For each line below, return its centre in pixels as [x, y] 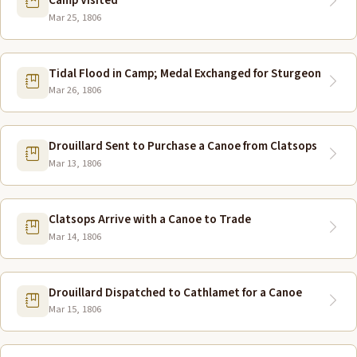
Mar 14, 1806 [75, 236]
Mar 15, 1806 [75, 310]
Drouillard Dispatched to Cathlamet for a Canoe [175, 292]
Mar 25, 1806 [75, 17]
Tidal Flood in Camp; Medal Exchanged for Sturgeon [185, 73]
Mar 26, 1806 [75, 90]
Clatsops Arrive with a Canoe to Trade [150, 219]
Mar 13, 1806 [75, 163]
